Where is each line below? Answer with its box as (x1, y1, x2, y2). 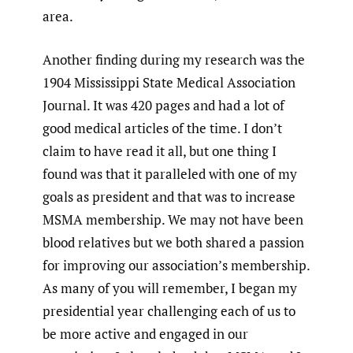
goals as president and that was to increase (43, 187, 295, 206)
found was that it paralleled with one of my (43, 164, 297, 183)
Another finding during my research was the (43, 50, 305, 69)
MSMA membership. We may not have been (43, 210, 303, 229)
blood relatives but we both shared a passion (43, 232, 304, 251)
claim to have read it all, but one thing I (43, 141, 277, 160)
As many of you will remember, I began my (43, 278, 297, 297)
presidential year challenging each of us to (43, 301, 295, 320)
